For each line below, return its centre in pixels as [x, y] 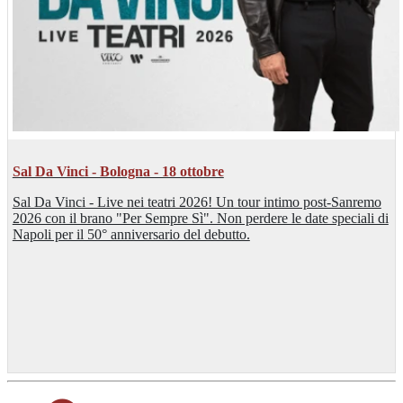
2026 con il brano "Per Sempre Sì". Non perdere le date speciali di [200, 218]
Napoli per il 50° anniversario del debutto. [131, 234]
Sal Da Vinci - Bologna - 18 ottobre [118, 171]
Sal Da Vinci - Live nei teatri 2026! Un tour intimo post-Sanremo [197, 201]
